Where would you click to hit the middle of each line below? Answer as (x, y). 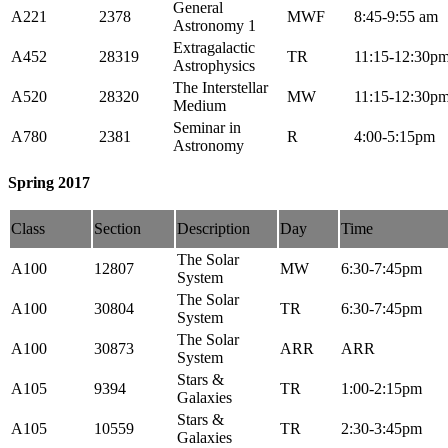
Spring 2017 (49, 182)
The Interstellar (220, 87)
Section (117, 228)
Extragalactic (214, 47)
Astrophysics (214, 65)
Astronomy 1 (214, 25)
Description (213, 228)
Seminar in (207, 127)
